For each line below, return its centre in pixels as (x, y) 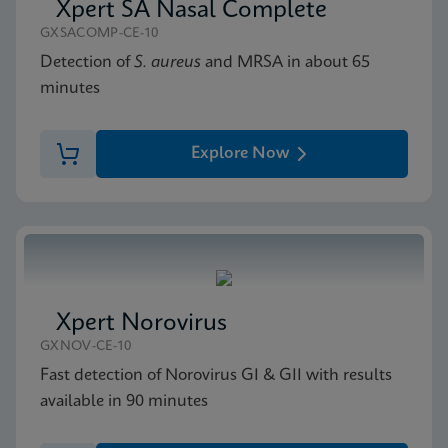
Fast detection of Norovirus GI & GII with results (216, 375)
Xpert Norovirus (141, 324)
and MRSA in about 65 (285, 62)
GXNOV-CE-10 (86, 346)
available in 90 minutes (124, 401)
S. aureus (167, 62)
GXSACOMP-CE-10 (99, 33)
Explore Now (240, 153)
